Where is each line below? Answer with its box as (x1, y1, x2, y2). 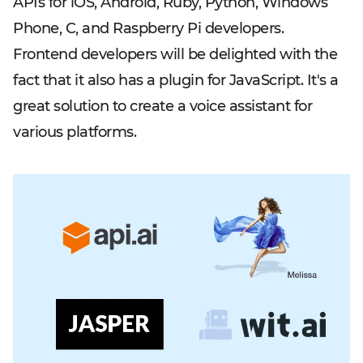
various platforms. (13, 122, 136, 141)
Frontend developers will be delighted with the (13, 45, 337, 63)
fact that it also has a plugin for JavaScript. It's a (13, 70, 339, 89)
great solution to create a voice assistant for (13, 96, 312, 115)
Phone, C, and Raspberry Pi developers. (13, 19, 284, 37)
